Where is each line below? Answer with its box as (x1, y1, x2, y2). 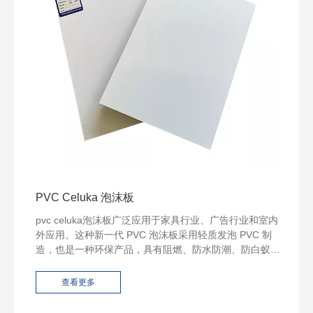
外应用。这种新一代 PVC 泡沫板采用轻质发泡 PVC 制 (36, 229, 272, 241)
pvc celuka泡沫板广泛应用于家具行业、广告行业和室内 (36, 214, 278, 226)
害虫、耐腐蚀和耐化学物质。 (36, 259, 163, 270)
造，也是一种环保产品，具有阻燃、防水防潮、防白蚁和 (36, 244, 280, 256)
